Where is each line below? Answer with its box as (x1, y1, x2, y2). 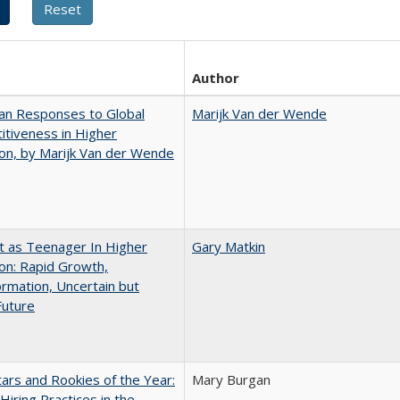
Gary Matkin (192, 237, 265, 255)
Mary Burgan (192, 371, 271, 388)
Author (192, 69, 239, 87)
